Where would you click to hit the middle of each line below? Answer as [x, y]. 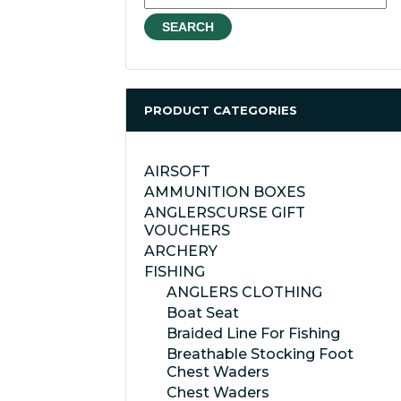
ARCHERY [181, 251]
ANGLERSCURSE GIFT [225, 213]
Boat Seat [203, 313]
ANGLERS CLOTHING [244, 292]
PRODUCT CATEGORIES [221, 110]
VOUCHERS [187, 230]
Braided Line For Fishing [253, 333]
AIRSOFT [177, 171]
